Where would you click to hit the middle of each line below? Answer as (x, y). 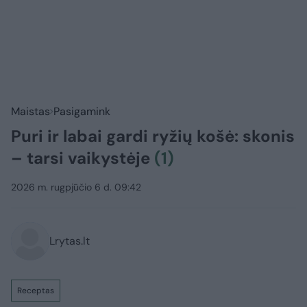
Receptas (36, 291)
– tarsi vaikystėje (83, 158)
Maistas (30, 112)
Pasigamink (82, 112)
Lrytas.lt (70, 241)
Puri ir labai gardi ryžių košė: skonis (153, 136)
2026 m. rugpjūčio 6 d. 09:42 (76, 187)
